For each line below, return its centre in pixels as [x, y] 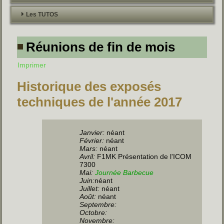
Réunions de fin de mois [101, 47]
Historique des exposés [89, 86]
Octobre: [93, 212]
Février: [93, 140]
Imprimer [32, 65]
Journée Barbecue [124, 172]
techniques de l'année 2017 [100, 102]
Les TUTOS [42, 14]
